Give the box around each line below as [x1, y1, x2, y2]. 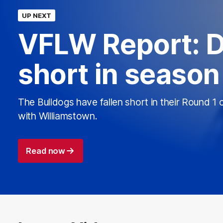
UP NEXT [22, 11, 52, 19]
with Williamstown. [18, 110, 98, 122]
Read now [26, 145, 66, 156]
